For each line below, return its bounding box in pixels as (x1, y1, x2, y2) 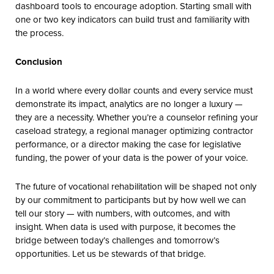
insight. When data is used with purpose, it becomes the (15, 220, 235, 233)
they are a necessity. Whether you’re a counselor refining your (15, 110, 258, 124)
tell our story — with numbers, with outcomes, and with (15, 206, 230, 220)
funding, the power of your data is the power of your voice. (15, 150, 248, 164)
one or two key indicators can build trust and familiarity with (15, 12, 250, 26)
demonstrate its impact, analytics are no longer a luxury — (15, 97, 243, 110)
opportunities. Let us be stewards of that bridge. (15, 246, 206, 260)
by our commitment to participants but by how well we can (15, 193, 246, 206)
